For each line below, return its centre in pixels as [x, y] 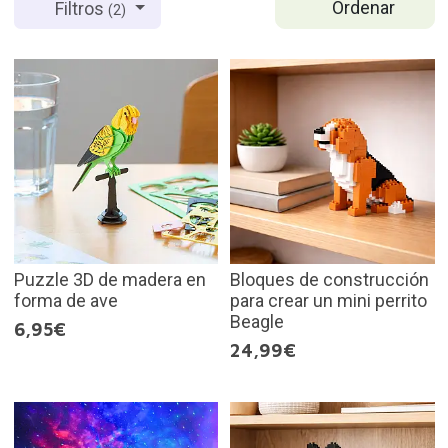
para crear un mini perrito [328, 300]
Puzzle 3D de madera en [109, 279]
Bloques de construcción [329, 279]
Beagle [257, 321]
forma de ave [65, 300]
